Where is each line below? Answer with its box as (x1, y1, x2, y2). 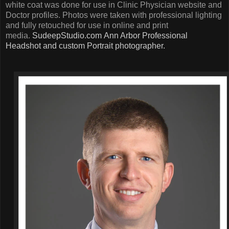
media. (6, 31, 32, 40)
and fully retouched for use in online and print (6, 21, 168, 30)
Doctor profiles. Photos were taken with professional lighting (6, 11, 222, 20)
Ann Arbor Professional (104, 31, 188, 40)
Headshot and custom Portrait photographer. (6, 41, 165, 51)
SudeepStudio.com (32, 31, 102, 40)
